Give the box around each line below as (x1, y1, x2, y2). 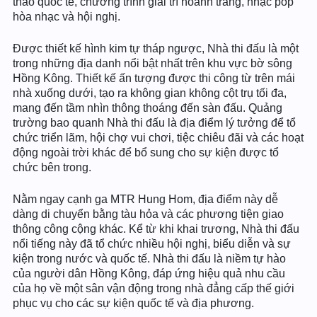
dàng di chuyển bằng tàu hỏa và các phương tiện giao (13, 208, 284, 220)
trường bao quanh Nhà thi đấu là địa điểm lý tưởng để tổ (13, 117, 296, 129)
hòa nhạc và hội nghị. (13, 11, 120, 23)
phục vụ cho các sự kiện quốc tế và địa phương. (13, 297, 254, 309)
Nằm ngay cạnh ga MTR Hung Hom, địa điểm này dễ (13, 193, 278, 205)
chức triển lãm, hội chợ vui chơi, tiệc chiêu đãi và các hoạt (13, 132, 304, 144)
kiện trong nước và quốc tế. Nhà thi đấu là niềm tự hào (13, 253, 286, 265)
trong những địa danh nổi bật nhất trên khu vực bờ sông (13, 57, 292, 69)
